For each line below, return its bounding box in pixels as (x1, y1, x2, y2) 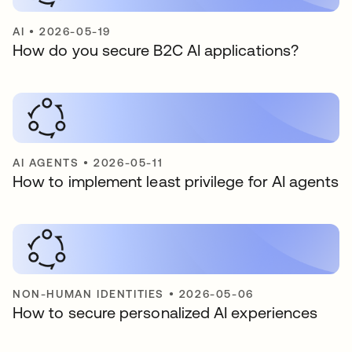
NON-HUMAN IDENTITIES (13, 288, 165, 300)
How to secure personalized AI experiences (13, 303, 318, 321)
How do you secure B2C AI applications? (13, 41, 299, 59)
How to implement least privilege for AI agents (13, 172, 339, 190)
